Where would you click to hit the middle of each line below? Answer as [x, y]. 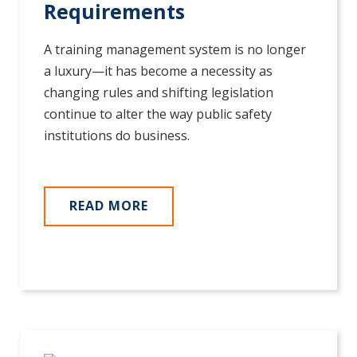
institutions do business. [117, 136]
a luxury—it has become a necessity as [158, 71]
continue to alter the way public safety [158, 114]
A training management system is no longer [175, 50]
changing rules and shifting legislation [159, 93]
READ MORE [109, 206]
